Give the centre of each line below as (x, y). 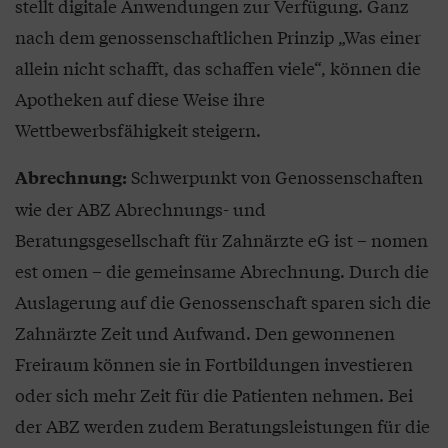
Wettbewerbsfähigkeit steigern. (138, 129)
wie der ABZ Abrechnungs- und (140, 208)
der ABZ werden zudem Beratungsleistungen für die (222, 425)
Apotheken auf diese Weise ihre (140, 98)
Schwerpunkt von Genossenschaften (275, 176)
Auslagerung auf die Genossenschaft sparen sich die (223, 301)
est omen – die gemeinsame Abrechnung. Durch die (222, 270)
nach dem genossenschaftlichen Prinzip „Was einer (218, 36)
